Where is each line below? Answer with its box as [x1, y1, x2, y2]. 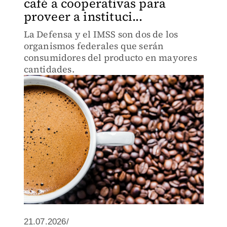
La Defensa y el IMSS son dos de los [23, 28, 178, 41]
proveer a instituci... [23, 8, 142, 25]
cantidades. [23, 63, 74, 75]
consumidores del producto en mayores [23, 51, 197, 64]
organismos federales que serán [23, 40, 164, 52]
